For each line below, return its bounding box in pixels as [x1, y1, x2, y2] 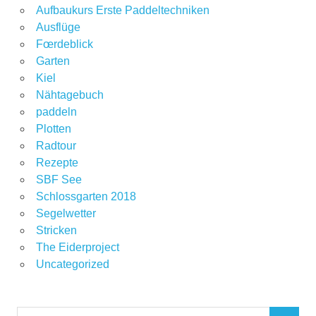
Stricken [35, 224, 77, 237]
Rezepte [35, 157, 78, 169]
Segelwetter [35, 207, 96, 220]
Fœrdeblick [35, 38, 93, 51]
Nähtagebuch [35, 89, 104, 102]
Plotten [35, 123, 71, 135]
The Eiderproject [35, 241, 119, 254]
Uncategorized [35, 258, 109, 271]
